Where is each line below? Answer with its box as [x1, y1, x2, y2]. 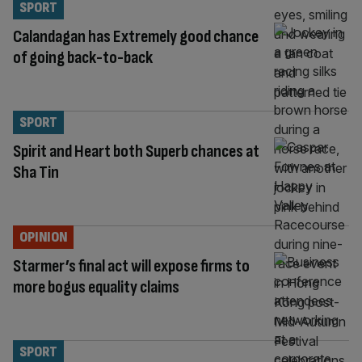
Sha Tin [13, 161, 59, 183]
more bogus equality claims [13, 276, 179, 298]
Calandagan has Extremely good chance [13, 25, 259, 48]
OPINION [19, 228, 67, 246]
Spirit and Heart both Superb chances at [13, 140, 259, 162]
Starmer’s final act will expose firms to [13, 255, 250, 277]
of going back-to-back [13, 46, 153, 69]
